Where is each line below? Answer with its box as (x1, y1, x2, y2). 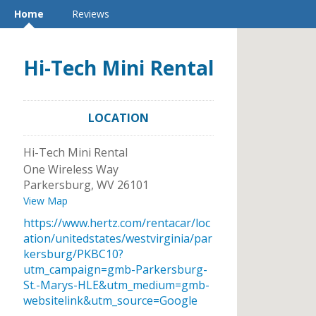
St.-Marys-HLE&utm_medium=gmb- (23, 277, 209, 293)
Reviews (72, 7, 109, 20)
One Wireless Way (23, 162, 119, 177)
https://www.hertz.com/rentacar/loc (23, 215, 210, 231)
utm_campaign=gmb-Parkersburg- (23, 262, 207, 277)
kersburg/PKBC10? (23, 246, 123, 262)
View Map (23, 194, 68, 207)
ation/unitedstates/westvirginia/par (23, 231, 212, 246)
